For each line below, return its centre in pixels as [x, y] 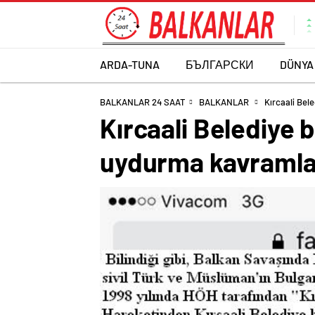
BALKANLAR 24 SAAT [142, 102]
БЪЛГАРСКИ [220, 64]
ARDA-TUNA [130, 64]
